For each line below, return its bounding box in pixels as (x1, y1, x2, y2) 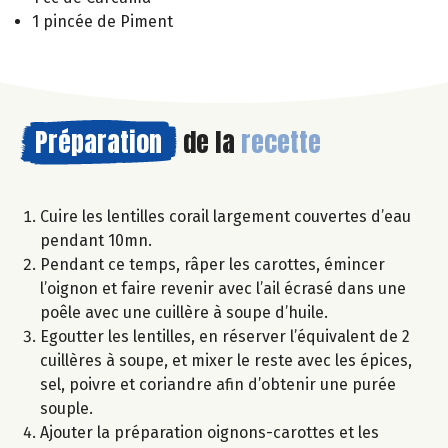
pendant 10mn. (40, 231, 152, 251)
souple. (40, 399, 93, 419)
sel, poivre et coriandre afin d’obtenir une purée (40, 375, 396, 395)
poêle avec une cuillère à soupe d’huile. (40, 303, 328, 323)
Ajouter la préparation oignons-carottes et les (40, 423, 379, 443)
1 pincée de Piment (32, 12, 173, 32)
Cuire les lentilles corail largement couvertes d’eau (40, 207, 411, 227)
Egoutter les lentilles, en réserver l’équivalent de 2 (40, 327, 410, 347)
